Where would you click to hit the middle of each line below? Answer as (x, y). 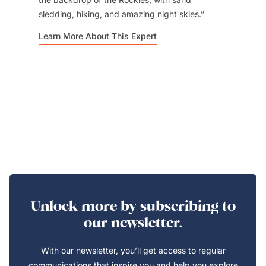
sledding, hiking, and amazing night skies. (120, 14)
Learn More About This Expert (98, 36)
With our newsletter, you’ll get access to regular (133, 250)
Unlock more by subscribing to (133, 206)
